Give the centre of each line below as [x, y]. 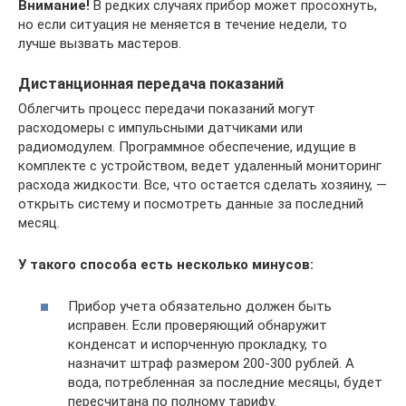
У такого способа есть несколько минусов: [166, 264]
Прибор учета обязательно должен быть [200, 307]
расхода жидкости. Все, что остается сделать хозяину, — [203, 184]
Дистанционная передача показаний [151, 83]
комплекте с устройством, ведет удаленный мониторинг [200, 165]
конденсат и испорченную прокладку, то [198, 345]
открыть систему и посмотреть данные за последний [191, 203]
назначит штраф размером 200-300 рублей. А [211, 364]
